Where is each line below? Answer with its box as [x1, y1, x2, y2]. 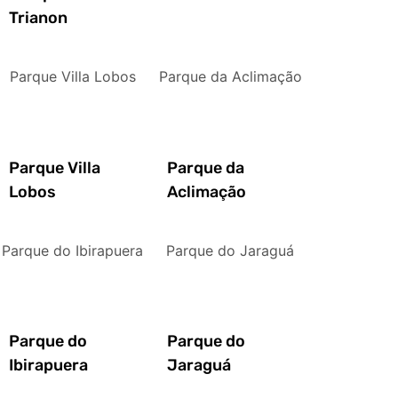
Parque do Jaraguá [166, 241, 295, 259]
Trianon [9, 8, 68, 28]
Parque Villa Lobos [9, 68, 136, 86]
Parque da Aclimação [158, 68, 302, 86]
